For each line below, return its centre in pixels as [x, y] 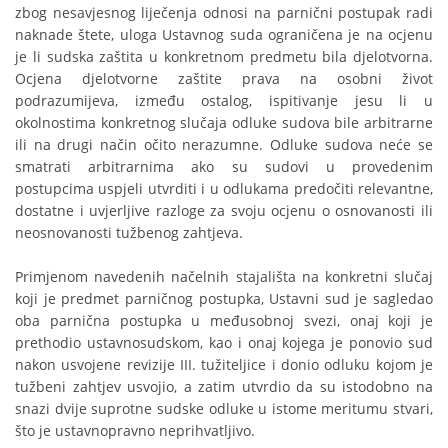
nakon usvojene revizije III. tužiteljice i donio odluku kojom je [224, 365]
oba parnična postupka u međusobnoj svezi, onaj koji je [224, 321]
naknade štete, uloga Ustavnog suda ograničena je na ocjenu [224, 35]
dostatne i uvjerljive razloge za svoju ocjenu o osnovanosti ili [224, 211]
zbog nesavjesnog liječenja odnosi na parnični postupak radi [224, 13]
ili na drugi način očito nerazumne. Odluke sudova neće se [224, 145]
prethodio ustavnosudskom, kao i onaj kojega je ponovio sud [224, 343]
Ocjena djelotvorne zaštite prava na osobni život [224, 79]
